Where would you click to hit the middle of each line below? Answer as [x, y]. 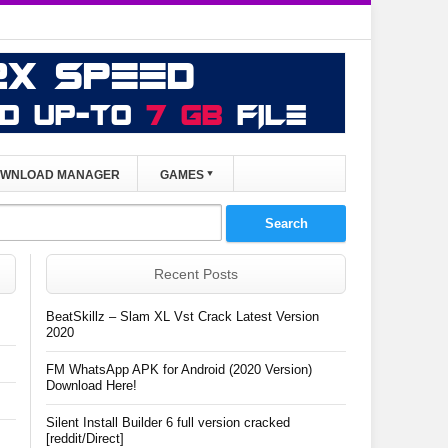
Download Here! [91, 385]
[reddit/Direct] [85, 438]
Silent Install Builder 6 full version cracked [168, 422]
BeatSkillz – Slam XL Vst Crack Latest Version [182, 316]
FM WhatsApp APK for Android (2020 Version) [179, 369]
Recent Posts [196, 274]
